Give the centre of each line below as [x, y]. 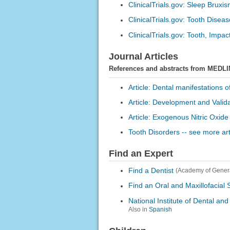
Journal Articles [143, 57]
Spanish [160, 209]
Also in [138, 209]
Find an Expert [141, 154]
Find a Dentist [151, 171]
